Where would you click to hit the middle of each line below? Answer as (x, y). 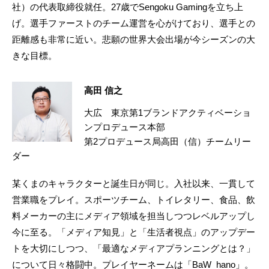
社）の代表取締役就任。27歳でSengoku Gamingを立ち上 (128, 7)
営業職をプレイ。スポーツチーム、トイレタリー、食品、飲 (134, 199)
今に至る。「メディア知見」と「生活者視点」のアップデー (134, 232)
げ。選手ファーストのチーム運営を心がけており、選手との (134, 23)
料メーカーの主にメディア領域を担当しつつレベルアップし (134, 216)
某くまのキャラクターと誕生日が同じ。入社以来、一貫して (134, 183)
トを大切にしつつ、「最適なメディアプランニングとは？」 (134, 248)
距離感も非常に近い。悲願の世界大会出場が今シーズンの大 (134, 39)
